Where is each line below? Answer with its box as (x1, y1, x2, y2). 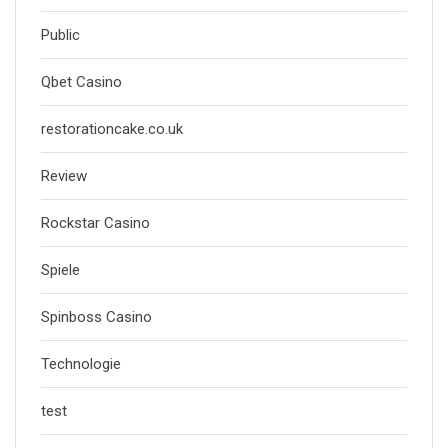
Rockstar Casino (41, 214, 150, 232)
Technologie (41, 355, 121, 373)
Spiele (41, 261, 80, 279)
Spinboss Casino (41, 308, 152, 326)
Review (41, 167, 87, 185)
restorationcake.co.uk (41, 120, 183, 138)
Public (41, 26, 80, 44)
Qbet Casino (41, 73, 122, 91)
